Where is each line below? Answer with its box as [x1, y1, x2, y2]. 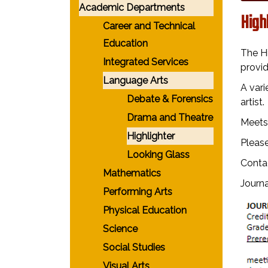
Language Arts [103, 75, 168, 86]
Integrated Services [103, 56, 188, 68]
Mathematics [103, 167, 161, 179]
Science [103, 223, 138, 234]
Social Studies [103, 242, 165, 253]
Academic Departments [79, 2, 185, 13]
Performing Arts [103, 186, 172, 197]
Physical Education [103, 205, 187, 216]
